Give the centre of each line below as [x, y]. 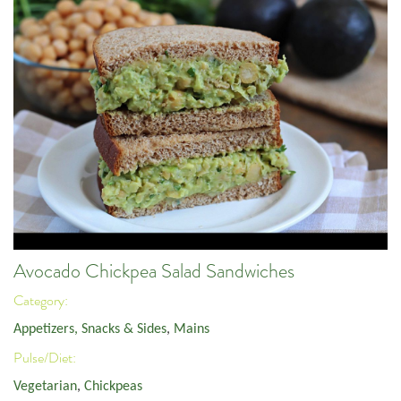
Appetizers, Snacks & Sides [90, 330]
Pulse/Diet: [46, 358]
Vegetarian [45, 387]
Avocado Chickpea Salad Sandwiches [154, 272]
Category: [42, 300]
